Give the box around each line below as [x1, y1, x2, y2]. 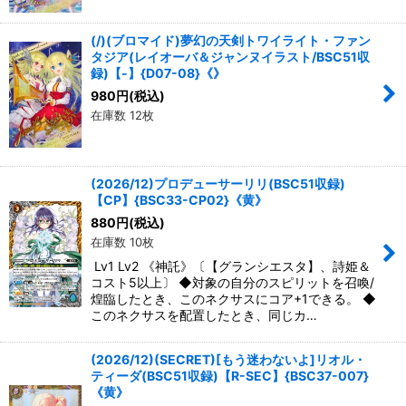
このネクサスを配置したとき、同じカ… [91, 306, 317, 323]
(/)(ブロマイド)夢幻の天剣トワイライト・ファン [91, 32, 371, 48]
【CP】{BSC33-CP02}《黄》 [91, 191, 267, 208]
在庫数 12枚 [91, 107, 154, 122]
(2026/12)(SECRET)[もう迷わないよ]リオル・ [91, 351, 366, 367]
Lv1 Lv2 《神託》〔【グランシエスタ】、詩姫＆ [91, 257, 371, 274]
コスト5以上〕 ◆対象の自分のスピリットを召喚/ [91, 274, 374, 290]
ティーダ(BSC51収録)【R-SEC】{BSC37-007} [91, 367, 369, 383]
